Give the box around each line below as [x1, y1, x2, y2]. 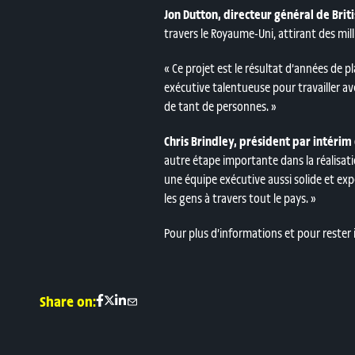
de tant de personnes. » [164, 98, 277, 113]
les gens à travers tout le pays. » [164, 190, 316, 205]
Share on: [40, 292, 96, 310]
